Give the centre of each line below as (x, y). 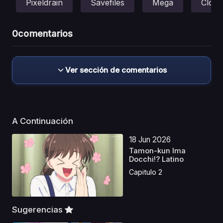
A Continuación (44, 121)
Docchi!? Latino (157, 160)
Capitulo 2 (146, 172)
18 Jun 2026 (150, 140)
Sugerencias (38, 210)
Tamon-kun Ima (158, 151)
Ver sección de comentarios (116, 70)
